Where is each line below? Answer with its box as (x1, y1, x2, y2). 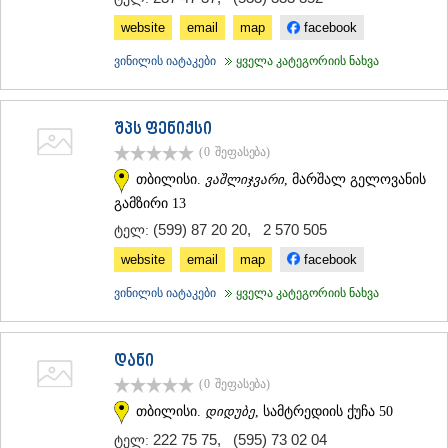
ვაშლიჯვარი (205, 171, 284, 187)
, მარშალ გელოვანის (284, 171, 426, 187)
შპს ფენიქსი (114, 119, 212, 140)
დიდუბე (205, 403, 255, 419)
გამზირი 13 (114, 195, 186, 211)
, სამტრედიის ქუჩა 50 (255, 403, 393, 419)
